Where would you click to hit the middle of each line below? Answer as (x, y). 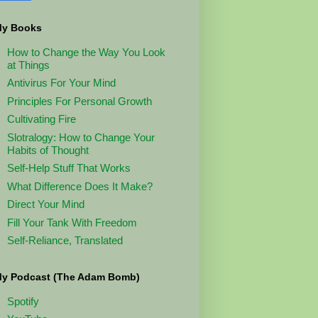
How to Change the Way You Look (86, 52)
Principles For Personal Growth (79, 101)
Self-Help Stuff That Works (68, 168)
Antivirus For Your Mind (61, 83)
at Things (28, 65)
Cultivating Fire (41, 119)
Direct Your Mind (45, 204)
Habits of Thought (48, 150)
